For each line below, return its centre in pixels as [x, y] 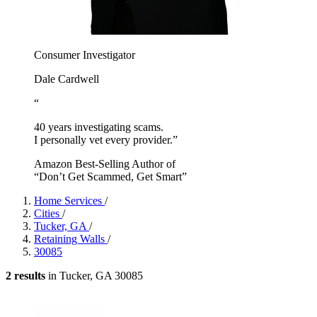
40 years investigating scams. [99, 127]
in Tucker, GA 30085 [94, 275]
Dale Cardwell [67, 79]
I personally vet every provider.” [106, 139]
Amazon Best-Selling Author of [105, 163]
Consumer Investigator [85, 54]
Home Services [69, 200]
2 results [25, 275]
